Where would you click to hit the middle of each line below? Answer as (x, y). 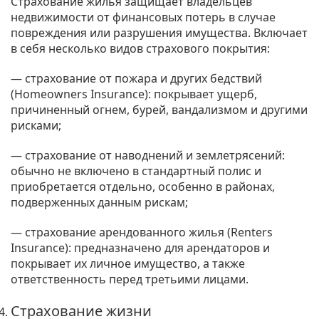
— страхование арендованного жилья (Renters (142, 232)
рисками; (36, 126)
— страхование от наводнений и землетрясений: (148, 156)
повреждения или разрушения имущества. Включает (159, 33)
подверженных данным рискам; (99, 203)
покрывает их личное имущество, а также (128, 264)
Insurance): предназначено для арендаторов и (140, 248)
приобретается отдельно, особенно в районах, (143, 187)
